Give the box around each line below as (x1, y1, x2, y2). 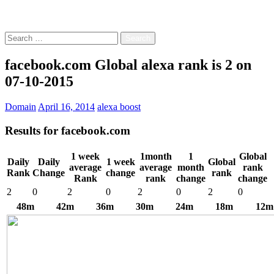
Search (4, 31, 31, 42)
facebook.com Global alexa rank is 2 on (5, 56, 251, 73)
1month (139, 150, 172, 161)
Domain (5, 102, 36, 113)
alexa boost (97, 102, 141, 113)
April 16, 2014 (38, 102, 95, 113)
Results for (5, 124, 61, 138)
